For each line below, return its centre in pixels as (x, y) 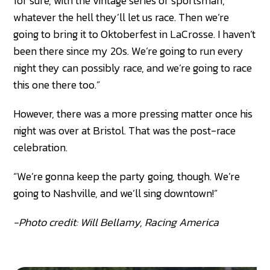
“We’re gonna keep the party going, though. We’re (127, 177)
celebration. (41, 148)
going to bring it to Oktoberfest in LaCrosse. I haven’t (135, 34)
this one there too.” (57, 85)
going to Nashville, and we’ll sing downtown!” (116, 193)
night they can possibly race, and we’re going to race (133, 68)
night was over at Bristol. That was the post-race (125, 131)
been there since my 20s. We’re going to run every (129, 51)
